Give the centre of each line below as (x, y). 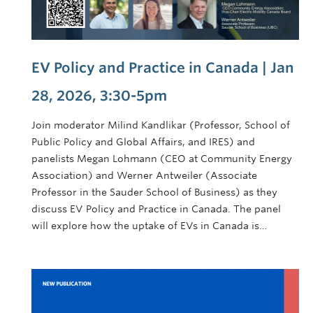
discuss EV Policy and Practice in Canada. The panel (156, 209)
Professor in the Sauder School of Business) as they (154, 192)
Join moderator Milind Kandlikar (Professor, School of (161, 125)
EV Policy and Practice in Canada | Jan (163, 67)
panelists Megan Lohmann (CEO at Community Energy (162, 158)
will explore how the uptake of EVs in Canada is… (149, 225)
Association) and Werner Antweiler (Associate (144, 175)
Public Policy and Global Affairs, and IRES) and (143, 141)
